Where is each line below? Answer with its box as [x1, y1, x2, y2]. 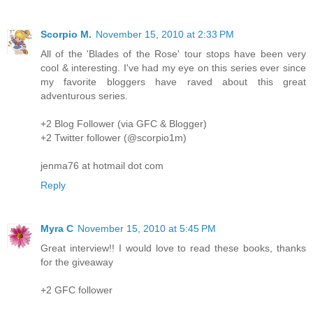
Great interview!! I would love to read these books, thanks [41, 242, 306, 254]
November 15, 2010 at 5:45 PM [78, 223, 216, 235]
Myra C [41, 223, 73, 235]
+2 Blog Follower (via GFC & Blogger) [41, 118, 207, 130]
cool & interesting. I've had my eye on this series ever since [41, 62, 306, 74]
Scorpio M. [41, 29, 92, 41]
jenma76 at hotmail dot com [41, 160, 163, 172]
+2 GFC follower [41, 284, 112, 296]
